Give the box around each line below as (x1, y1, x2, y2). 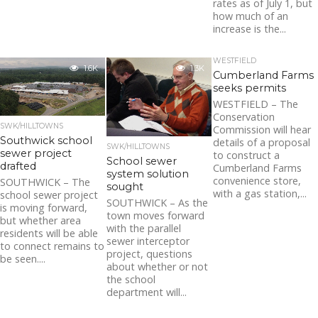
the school (106, 272, 156, 286)
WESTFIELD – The (213, 97, 299, 111)
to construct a (213, 148, 280, 162)
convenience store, (213, 174, 302, 187)
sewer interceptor (106, 234, 190, 248)
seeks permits (213, 82, 287, 94)
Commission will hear (213, 123, 312, 136)
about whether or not (106, 259, 209, 273)
